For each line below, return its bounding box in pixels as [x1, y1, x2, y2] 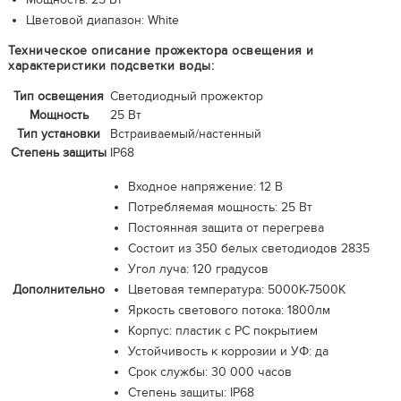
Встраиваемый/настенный [110, 126, 261, 141]
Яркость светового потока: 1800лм [128, 303, 330, 318]
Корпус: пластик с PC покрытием [128, 323, 318, 338]
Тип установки [17, 126, 100, 141]
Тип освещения [13, 89, 104, 104]
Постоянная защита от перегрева [128, 220, 324, 235]
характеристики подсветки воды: [8, 58, 214, 73]
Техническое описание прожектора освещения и [8, 43, 314, 58]
